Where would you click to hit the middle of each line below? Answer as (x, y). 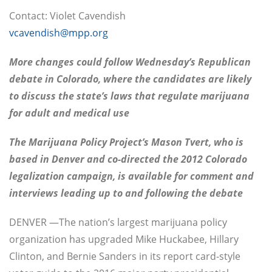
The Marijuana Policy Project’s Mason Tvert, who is (126, 142)
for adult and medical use (69, 113)
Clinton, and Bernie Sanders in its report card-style (125, 257)
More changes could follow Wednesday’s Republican (130, 62)
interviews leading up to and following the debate (126, 193)
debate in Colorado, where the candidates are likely (130, 79)
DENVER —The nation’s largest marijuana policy (118, 223)
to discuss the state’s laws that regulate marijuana (129, 96)
